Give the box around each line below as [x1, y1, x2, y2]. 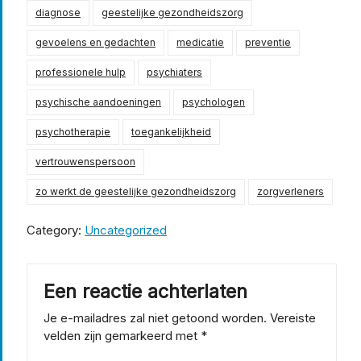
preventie [245, 35, 291, 48]
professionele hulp [35, 65, 126, 78]
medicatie [176, 35, 224, 48]
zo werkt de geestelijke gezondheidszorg [35, 185, 236, 197]
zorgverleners [257, 185, 324, 197]
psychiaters [147, 65, 202, 78]
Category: [27, 222, 85, 238]
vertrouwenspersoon [35, 155, 135, 168]
